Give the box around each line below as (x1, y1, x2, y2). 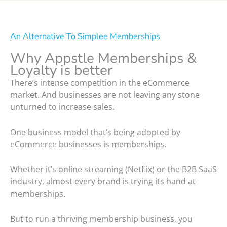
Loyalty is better (10, 61, 112, 81)
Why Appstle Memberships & (10, 49, 197, 68)
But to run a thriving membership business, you (10, 213, 193, 224)
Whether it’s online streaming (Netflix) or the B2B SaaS (10, 164, 217, 175)
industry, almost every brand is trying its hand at (10, 176, 196, 187)
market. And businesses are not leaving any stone (10, 89, 200, 101)
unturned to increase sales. (10, 101, 115, 113)
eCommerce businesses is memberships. (10, 138, 167, 150)
